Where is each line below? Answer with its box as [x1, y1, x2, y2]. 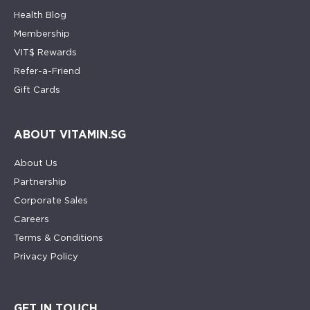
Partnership [14, 176, 66, 188]
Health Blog [14, 10, 66, 21]
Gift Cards [14, 84, 60, 95]
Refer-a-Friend [14, 66, 80, 77]
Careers [14, 214, 49, 225]
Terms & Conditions [14, 232, 103, 244]
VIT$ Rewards [14, 47, 77, 58]
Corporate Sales [14, 195, 88, 206]
